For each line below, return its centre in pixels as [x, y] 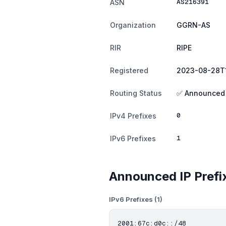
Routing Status [136, 93]
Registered [129, 70]
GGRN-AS [193, 25]
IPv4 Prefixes [133, 116]
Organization [133, 25]
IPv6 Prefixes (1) [136, 199]
